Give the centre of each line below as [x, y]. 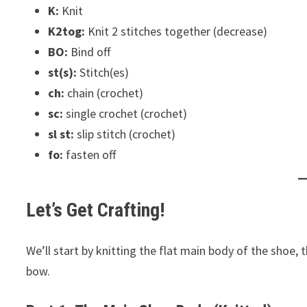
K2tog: [67, 31]
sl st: [61, 134]
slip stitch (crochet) [125, 134]
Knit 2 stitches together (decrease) [176, 31]
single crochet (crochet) [125, 113]
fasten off [90, 155]
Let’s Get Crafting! [96, 210]
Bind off [89, 52]
